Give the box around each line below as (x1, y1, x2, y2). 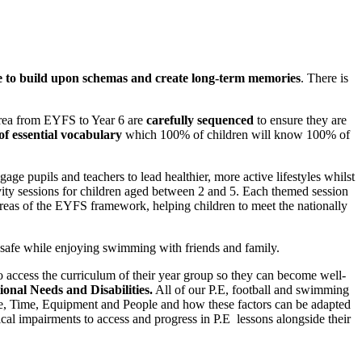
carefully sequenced (146, 112, 254, 127)
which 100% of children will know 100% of (122, 127, 350, 141)
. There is (301, 70, 348, 85)
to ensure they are (254, 112, 347, 127)
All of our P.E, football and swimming (153, 282, 349, 297)
